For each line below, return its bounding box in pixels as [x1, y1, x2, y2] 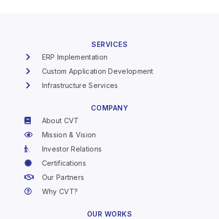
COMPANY [90, 103, 129, 112]
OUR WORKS [87, 209, 132, 218]
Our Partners [42, 173, 85, 181]
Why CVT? [42, 187, 78, 196]
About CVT [42, 116, 79, 125]
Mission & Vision [42, 130, 96, 139]
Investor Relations [42, 144, 102, 153]
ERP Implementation [42, 52, 108, 61]
